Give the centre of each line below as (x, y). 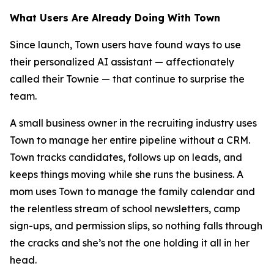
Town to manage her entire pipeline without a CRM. (130, 140)
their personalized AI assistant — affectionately (122, 62)
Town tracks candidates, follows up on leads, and (126, 157)
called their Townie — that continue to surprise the (127, 79)
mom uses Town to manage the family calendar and (132, 191)
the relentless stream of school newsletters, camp (125, 209)
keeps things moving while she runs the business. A (127, 174)
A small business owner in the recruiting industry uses (133, 123)
